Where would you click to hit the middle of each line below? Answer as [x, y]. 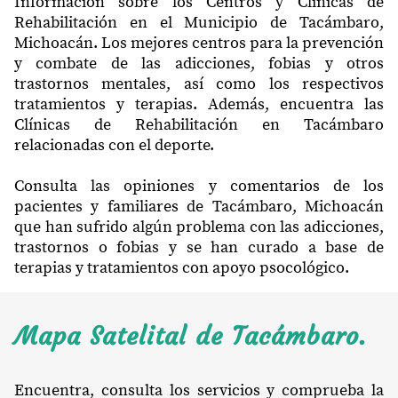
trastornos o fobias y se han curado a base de [199, 248]
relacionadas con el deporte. [114, 146]
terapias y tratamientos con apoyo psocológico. [182, 268]
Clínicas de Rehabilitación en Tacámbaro [199, 125]
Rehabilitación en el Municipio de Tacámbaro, [199, 23]
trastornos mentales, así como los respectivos [199, 84]
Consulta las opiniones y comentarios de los [199, 187]
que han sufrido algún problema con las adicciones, [199, 227]
